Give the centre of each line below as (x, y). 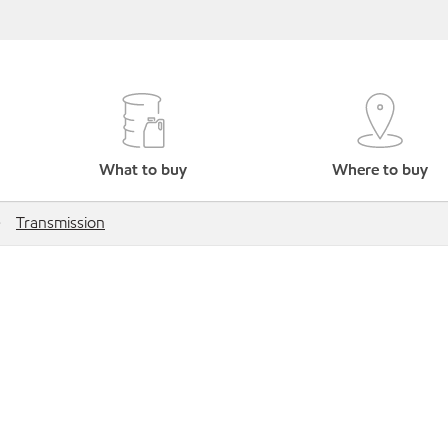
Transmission (60, 222)
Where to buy (379, 169)
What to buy (143, 169)
